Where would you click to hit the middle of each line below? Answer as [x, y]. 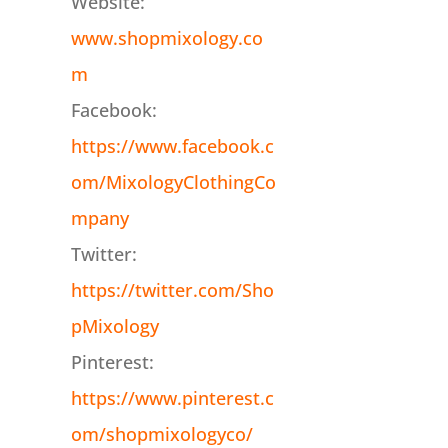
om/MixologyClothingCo [173, 182]
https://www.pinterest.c [172, 398]
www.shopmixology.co [166, 38]
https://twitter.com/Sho [172, 290]
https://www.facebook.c [172, 146]
